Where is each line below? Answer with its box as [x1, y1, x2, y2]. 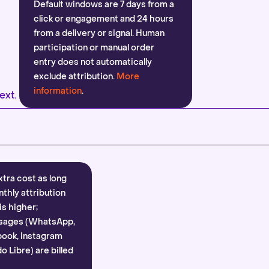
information [34, 85, 82, 97]
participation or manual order [34, 42, 154, 53]
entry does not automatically [34, 56, 152, 68]
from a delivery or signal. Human [34, 28, 165, 39]
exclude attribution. [34, 71, 116, 82]
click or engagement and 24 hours [34, 13, 174, 25]
